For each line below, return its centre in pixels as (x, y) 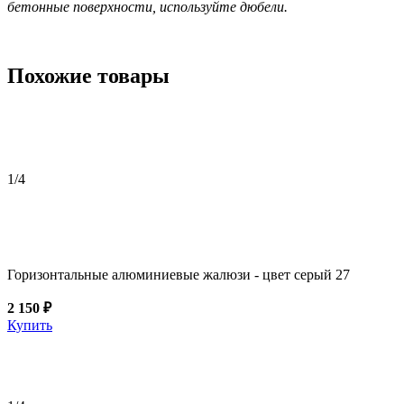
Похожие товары (88, 75)
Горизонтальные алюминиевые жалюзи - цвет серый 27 (179, 274)
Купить (30, 325)
